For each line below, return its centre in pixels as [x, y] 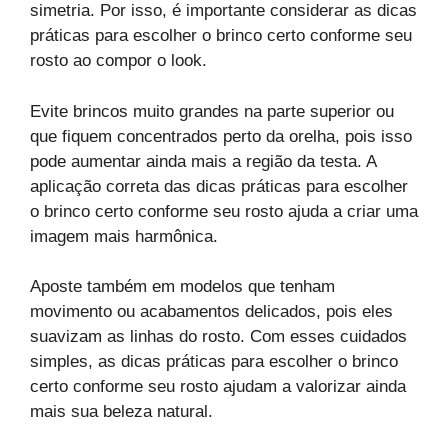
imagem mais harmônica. [124, 236]
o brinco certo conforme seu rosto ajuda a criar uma [224, 211]
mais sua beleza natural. [121, 412]
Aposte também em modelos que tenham [182, 287]
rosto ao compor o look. [118, 61]
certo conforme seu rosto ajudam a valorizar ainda [218, 387]
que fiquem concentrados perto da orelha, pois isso [221, 136]
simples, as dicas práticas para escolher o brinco [214, 362]
